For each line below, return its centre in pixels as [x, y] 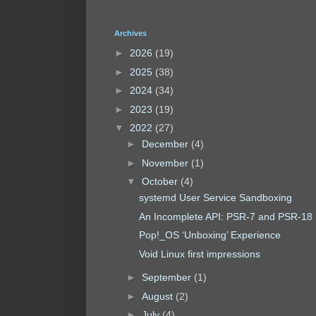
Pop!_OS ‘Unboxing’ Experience [209, 235]
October [161, 182]
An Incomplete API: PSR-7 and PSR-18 [225, 216]
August [158, 296]
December [166, 144]
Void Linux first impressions [199, 254]
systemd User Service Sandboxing [215, 198]
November [166, 163]
